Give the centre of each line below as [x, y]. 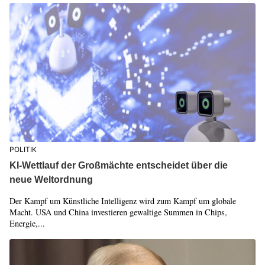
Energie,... [27, 224]
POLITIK [23, 150]
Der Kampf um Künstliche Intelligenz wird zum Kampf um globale [122, 201]
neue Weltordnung [51, 180]
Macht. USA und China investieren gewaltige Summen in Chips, [118, 212]
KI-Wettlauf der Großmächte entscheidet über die [118, 166]
